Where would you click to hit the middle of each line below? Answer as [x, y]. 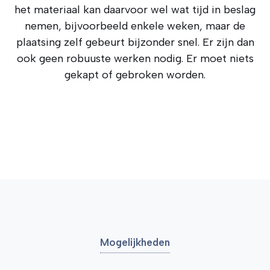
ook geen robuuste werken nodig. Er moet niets [135, 58]
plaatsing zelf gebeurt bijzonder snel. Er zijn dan [135, 42]
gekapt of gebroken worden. [135, 75]
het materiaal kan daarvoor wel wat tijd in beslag [135, 10]
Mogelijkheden [135, 242]
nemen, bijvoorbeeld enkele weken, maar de [135, 26]
